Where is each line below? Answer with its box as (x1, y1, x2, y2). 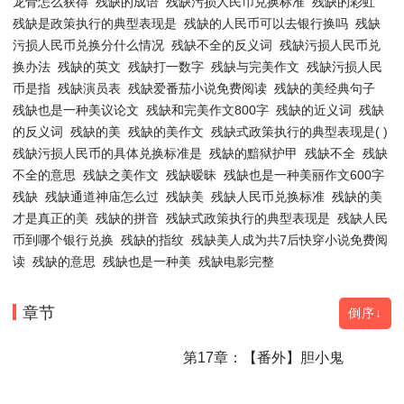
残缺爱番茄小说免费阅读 (128, 80, 267, 96)
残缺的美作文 (128, 124, 204, 139)
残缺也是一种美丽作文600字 (224, 167, 384, 182)
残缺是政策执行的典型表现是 (13, 15, 177, 31)
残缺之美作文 (83, 167, 159, 182)
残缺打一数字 (128, 59, 204, 74)
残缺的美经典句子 (274, 80, 375, 96)
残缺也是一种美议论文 (13, 102, 139, 117)
